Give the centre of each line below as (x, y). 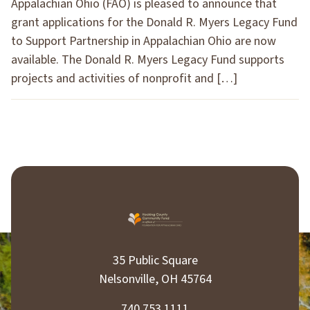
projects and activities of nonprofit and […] (124, 78)
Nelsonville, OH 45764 (155, 279)
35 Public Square (155, 260)
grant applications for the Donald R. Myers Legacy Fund (154, 22)
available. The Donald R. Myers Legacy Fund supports (148, 60)
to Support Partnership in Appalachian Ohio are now (144, 41)
